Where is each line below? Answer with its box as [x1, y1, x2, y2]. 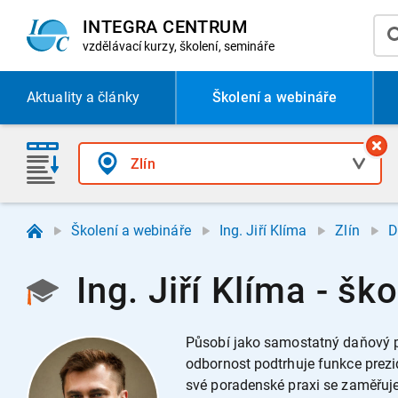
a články [82, 89, 139, 106]
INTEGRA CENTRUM [83, 16, 248, 37]
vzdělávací [83, 39, 145, 53]
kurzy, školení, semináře [144, 39, 275, 53]
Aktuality [27, 89, 83, 106]
